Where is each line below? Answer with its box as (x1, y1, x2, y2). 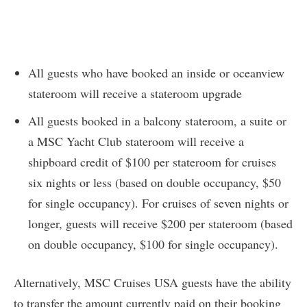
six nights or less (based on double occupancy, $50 (28, 174, 281, 191)
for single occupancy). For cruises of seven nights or (28, 195, 288, 212)
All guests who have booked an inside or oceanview (28, 64, 284, 82)
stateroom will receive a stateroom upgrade (28, 85, 242, 102)
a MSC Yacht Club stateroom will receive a (28, 133, 244, 150)
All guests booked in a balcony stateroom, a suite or (28, 112, 286, 130)
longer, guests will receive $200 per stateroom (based (28, 215, 293, 232)
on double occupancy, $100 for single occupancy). (28, 236, 278, 253)
